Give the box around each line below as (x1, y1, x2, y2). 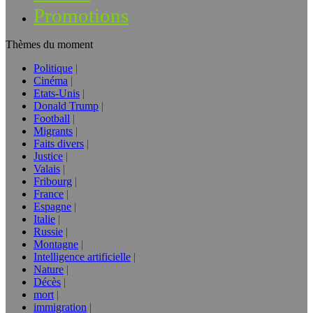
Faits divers (34, 138, 84, 150)
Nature (34, 263, 64, 275)
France (34, 188, 64, 200)
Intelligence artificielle (34, 251, 131, 263)
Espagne (34, 201, 71, 212)
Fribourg (34, 175, 72, 187)
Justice (34, 150, 63, 162)
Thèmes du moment (6, 38, 93, 50)
